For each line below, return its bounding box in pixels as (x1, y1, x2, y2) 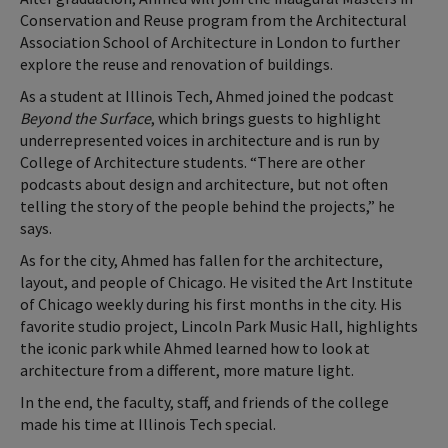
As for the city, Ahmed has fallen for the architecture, (20, 250, 383, 271)
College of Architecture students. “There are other (20, 152, 365, 173)
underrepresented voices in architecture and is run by (20, 130, 379, 151)
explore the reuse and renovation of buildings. (20, 54, 336, 75)
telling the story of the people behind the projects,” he (20, 196, 395, 217)
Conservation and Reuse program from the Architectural (20, 10, 407, 31)
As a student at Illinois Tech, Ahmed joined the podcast (20, 86, 394, 107)
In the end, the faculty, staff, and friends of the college (20, 392, 389, 413)
